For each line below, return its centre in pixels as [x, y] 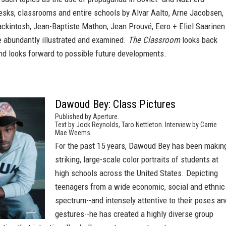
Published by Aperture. [87, 117]
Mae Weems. [73, 133]
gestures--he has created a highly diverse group [134, 214]
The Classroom [155, 40]
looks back [200, 40]
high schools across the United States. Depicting [136, 173]
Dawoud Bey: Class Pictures [115, 104]
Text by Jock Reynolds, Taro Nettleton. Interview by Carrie [136, 125]
